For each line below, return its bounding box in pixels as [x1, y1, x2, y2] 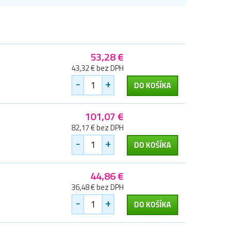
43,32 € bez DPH [71, 62, 124, 74]
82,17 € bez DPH [71, 122, 124, 134]
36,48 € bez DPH [71, 181, 124, 194]
